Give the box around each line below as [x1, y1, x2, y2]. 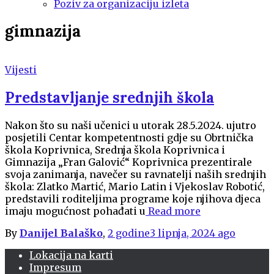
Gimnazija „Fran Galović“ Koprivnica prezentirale [5, 155, 252, 168]
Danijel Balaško [20, 226, 103, 239]
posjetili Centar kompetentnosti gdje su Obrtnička [5, 131, 253, 144]
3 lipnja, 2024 [150, 226, 215, 239]
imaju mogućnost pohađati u [5, 204, 146, 217]
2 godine [108, 226, 150, 239]
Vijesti [5, 64, 37, 76]
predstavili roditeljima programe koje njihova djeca [5, 192, 261, 205]
